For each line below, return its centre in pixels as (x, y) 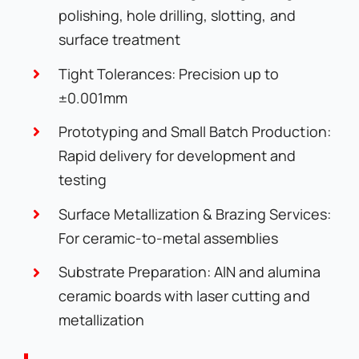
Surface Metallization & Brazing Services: (195, 214)
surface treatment (120, 39)
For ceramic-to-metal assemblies (169, 238)
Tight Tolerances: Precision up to (169, 73)
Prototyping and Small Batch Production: (195, 132)
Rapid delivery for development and (177, 156)
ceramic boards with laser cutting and (184, 296)
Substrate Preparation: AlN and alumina (190, 272)
